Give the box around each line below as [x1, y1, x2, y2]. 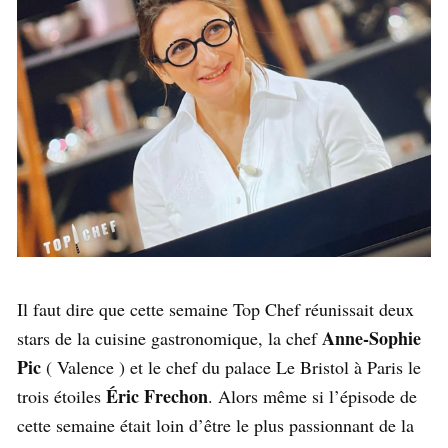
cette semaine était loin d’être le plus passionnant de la [17, 412, 414, 437]
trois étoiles [17, 383, 106, 408]
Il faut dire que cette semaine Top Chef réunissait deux [17, 296, 414, 321]
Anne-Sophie [322, 324, 421, 351]
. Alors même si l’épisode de [208, 383, 417, 408]
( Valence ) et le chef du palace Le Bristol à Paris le [41, 354, 421, 379]
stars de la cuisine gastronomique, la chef [17, 325, 322, 350]
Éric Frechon [106, 382, 208, 409]
